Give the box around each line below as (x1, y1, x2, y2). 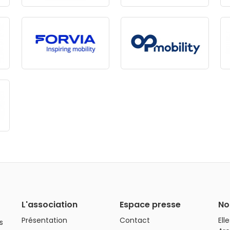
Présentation (21, 215, 67, 225)
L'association (21, 199, 78, 211)
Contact (120, 215, 150, 225)
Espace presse (120, 199, 181, 211)
